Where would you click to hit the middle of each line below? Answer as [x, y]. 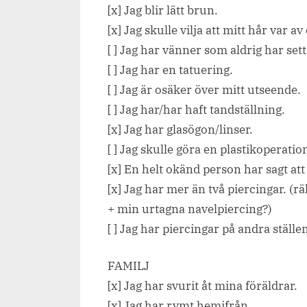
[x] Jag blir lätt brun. [163, 10]
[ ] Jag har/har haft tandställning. [196, 109]
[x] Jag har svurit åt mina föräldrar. [202, 286]
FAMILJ [128, 266]
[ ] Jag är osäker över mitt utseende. [204, 89]
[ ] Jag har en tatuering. [170, 70]
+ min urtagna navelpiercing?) [190, 209]
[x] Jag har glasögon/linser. [180, 129]
